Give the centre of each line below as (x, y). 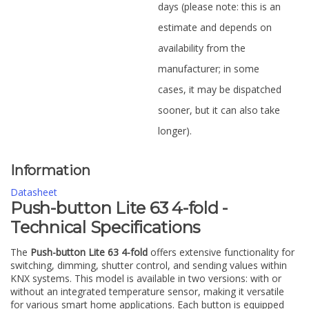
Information (50, 170)
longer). (175, 131)
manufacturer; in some (209, 69)
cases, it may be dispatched (220, 89)
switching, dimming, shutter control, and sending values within (149, 265)
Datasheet (34, 192)
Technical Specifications (105, 228)
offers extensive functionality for (221, 252)
